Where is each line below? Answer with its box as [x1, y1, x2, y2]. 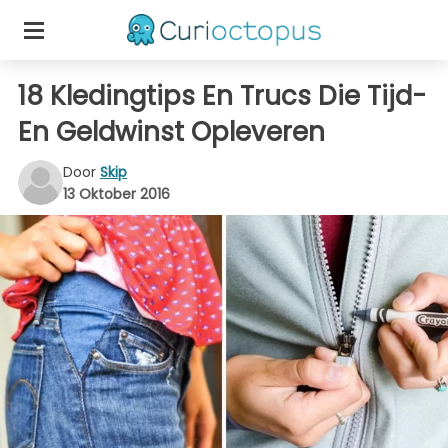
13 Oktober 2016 [63, 183, 170, 204]
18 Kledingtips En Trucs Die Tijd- [18, 78, 426, 114]
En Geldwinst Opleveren [18, 114, 325, 150]
